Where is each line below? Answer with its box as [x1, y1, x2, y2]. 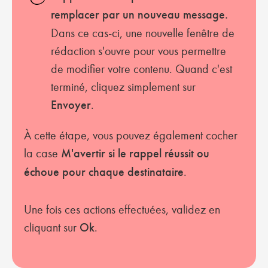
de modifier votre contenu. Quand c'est [50, 62, 232, 76]
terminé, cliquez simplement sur [50, 80, 196, 94]
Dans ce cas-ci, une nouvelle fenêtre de [50, 26, 234, 40]
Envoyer [50, 98, 91, 112]
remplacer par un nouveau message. [50, 7, 228, 22]
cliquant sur [24, 220, 80, 234]
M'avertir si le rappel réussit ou [61, 146, 209, 161]
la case [24, 146, 61, 160]
